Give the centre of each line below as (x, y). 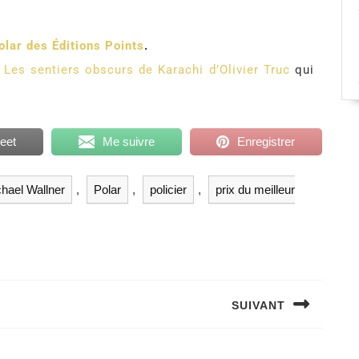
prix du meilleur (255, 190)
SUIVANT (258, 306)
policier (168, 190)
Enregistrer (266, 141)
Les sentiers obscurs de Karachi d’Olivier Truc (149, 70)
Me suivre (129, 141)
